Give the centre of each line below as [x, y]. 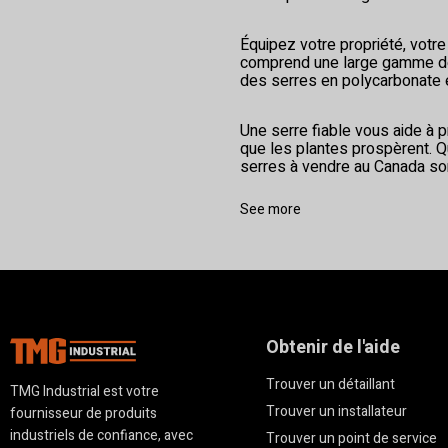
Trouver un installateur [336, 412]
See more [270, 210]
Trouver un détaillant [330, 385]
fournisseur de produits [83, 414]
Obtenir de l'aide [332, 348]
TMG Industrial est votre [84, 392]
